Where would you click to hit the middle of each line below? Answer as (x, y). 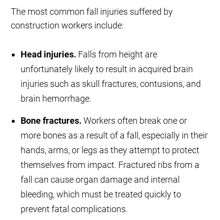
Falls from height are (117, 55)
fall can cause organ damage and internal (100, 180)
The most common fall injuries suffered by (92, 12)
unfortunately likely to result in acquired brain (107, 69)
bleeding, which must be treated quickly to (101, 194)
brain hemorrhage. (56, 99)
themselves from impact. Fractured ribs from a (110, 165)
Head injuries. (49, 55)
